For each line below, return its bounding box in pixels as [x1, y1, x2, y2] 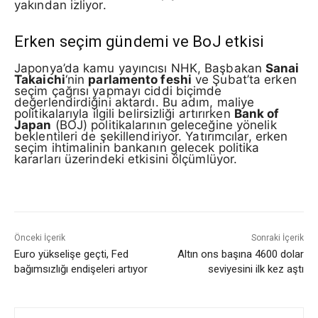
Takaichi [14, 72, 65, 87]
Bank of [234, 106, 280, 121]
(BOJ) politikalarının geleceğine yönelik [51, 118, 277, 133]
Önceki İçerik [14, 232, 65, 243]
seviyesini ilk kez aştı [207, 262, 304, 275]
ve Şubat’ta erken [191, 72, 297, 87]
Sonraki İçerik [251, 232, 304, 243]
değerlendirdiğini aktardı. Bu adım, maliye [14, 95, 255, 110]
